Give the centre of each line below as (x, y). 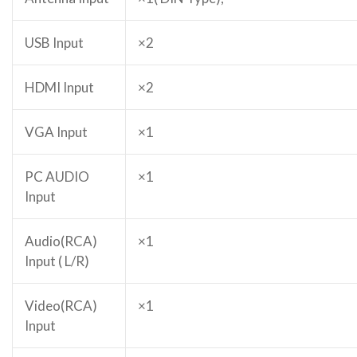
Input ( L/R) (57, 261)
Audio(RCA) (61, 241)
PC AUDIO (57, 177)
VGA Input (56, 132)
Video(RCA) (61, 306)
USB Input (54, 43)
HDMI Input (59, 87)
